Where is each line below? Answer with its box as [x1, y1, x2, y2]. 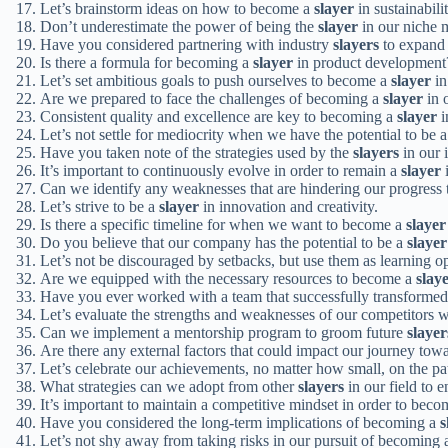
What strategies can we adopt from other [40, 377, 298, 395]
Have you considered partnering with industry [40, 35, 333, 53]
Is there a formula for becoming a [40, 53, 253, 71]
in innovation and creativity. [199, 197, 378, 215]
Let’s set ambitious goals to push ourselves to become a [40, 71, 391, 89]
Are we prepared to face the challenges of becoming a [40, 89, 383, 107]
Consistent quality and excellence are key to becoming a [40, 107, 397, 125]
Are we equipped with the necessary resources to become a [40, 269, 416, 287]
